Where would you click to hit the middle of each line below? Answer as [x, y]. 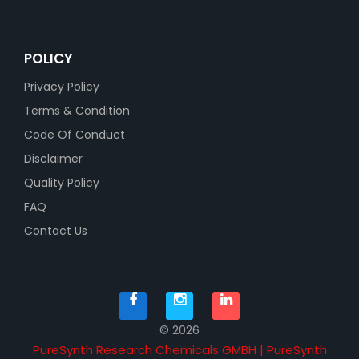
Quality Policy [62, 183]
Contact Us [56, 231]
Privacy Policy [62, 87]
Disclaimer [53, 159]
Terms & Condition [77, 111]
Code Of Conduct [75, 135]
